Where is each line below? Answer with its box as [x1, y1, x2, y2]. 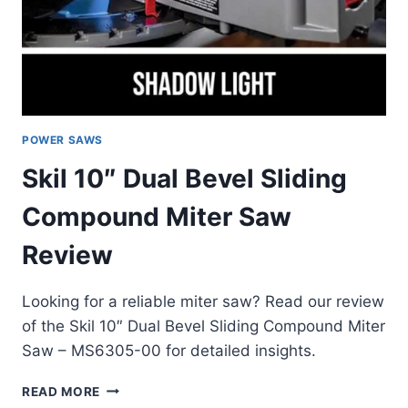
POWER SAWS [22, 132, 103, 147]
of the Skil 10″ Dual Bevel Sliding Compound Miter [22, 316, 385, 335]
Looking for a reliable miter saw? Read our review [22, 291, 384, 311]
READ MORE [22, 383, 101, 399]
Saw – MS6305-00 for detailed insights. [22, 341, 316, 360]
